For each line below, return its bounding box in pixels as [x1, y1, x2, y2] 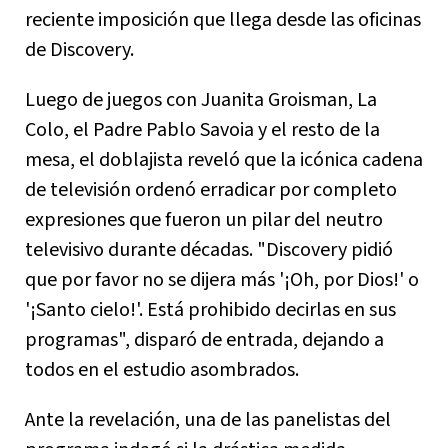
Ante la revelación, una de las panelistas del [25, 405, 391, 434]
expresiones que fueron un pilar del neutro [25, 205, 383, 234]
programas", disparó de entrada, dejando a [25, 325, 384, 354]
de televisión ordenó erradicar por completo [25, 175, 397, 204]
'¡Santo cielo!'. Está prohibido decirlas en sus [25, 295, 396, 324]
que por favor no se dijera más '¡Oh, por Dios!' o [25, 265, 419, 294]
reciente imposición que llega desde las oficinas [25, 5, 421, 34]
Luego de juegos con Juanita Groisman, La [25, 85, 377, 114]
